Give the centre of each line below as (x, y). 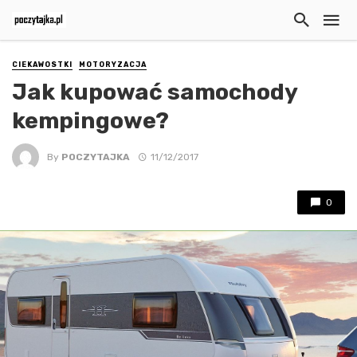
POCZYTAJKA (96, 157)
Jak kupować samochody (155, 92)
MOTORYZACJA (113, 65)
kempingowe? (90, 121)
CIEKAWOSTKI (42, 65)
